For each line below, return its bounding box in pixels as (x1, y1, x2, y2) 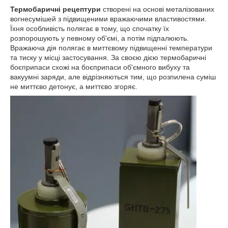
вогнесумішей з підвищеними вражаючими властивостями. (10, 15, 207, 23)
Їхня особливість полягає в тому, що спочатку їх (10, 24, 169, 33)
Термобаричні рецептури (10, 5, 101, 14)
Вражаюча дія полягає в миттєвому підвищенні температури (10, 44, 212, 52)
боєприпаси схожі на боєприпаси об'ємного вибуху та (10, 63, 190, 72)
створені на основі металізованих (101, 5, 214, 14)
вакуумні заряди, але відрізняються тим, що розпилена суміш (10, 73, 216, 81)
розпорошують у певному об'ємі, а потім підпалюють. (10, 34, 189, 43)
